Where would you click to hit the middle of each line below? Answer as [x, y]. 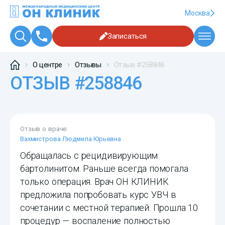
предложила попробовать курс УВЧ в [98, 195]
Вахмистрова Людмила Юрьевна [71, 139]
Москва [197, 13]
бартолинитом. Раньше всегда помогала [104, 169]
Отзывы [88, 65]
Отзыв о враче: [44, 129]
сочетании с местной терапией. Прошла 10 [109, 208]
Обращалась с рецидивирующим [89, 156]
